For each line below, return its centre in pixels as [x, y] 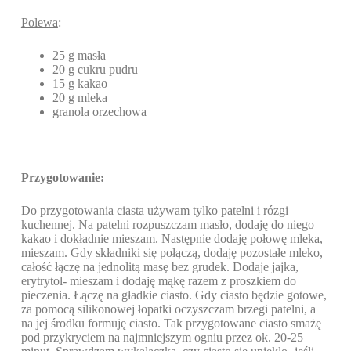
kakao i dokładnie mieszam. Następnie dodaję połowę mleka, [172, 239]
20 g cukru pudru [95, 70]
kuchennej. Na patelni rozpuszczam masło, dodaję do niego [167, 225]
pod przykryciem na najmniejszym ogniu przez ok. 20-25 [162, 338]
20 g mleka [80, 98]
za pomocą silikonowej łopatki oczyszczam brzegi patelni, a [168, 309]
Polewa [39, 23]
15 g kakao [81, 84]
